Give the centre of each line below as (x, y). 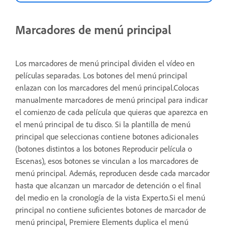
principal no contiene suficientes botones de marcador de (111, 210)
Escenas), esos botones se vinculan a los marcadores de (107, 161)
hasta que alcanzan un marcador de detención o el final (108, 185)
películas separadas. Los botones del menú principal (101, 75)
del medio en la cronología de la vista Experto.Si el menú (110, 197)
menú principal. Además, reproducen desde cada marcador (112, 173)
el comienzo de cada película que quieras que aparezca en (112, 112)
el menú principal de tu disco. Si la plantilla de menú (103, 124)
